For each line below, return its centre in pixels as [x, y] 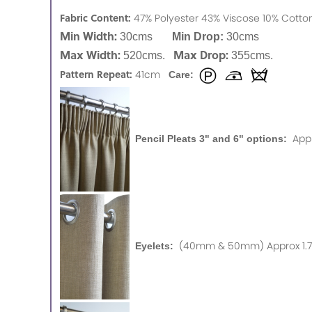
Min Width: [90, 36]
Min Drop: [199, 36]
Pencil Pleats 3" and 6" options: [211, 138]
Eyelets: [154, 246]
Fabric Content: [95, 17]
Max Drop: [201, 54]
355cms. [253, 55]
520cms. [147, 55]
